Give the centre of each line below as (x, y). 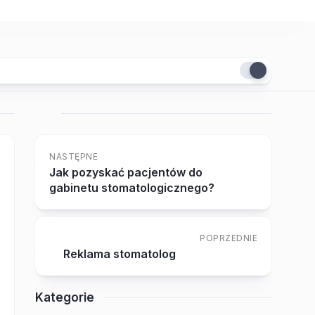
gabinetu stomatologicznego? (132, 188)
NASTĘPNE (73, 156)
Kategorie (65, 297)
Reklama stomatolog (120, 254)
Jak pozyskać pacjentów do (126, 172)
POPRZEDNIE (229, 238)
